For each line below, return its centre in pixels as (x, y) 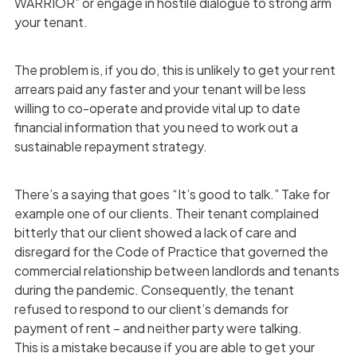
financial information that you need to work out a (156, 127)
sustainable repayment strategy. (110, 146)
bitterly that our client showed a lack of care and (155, 232)
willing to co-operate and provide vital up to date (157, 108)
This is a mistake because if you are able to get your (164, 347)
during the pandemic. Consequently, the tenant (154, 289)
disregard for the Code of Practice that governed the (171, 251)
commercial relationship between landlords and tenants (177, 270)
